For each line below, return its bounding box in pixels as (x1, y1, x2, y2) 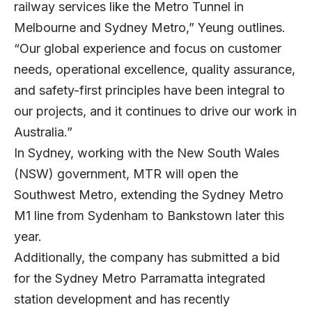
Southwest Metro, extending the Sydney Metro (14, 187, 283, 202)
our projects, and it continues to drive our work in (14, 103, 297, 118)
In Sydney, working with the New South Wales (14, 145, 279, 160)
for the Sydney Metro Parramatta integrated (14, 270, 265, 286)
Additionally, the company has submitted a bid (14, 249, 280, 265)
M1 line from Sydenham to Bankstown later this (14, 208, 284, 223)
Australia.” (14, 124, 72, 139)
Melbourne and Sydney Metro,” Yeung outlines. (14, 19, 286, 35)
